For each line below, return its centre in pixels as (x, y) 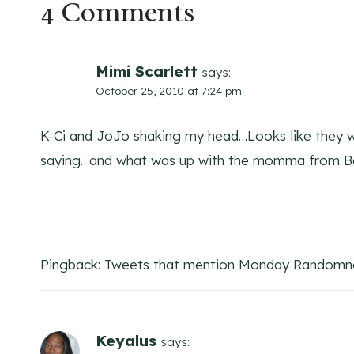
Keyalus (126, 341)
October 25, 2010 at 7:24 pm (169, 91)
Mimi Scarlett (147, 72)
